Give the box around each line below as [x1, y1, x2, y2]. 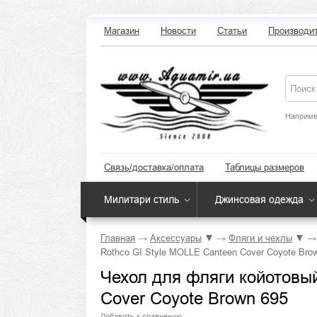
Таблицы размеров [225, 162, 304, 173]
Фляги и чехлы [229, 233, 292, 243]
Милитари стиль [104, 194, 179, 205]
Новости [161, 25, 196, 36]
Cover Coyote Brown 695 [100, 289, 288, 308]
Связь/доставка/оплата [104, 162, 204, 173]
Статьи [217, 25, 247, 36]
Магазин [104, 25, 139, 36]
